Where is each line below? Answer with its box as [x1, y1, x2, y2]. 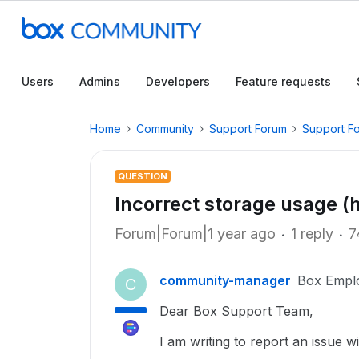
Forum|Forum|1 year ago [115, 225, 276, 242]
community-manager [159, 272, 291, 288]
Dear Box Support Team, [159, 303, 313, 319]
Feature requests [236, 75, 331, 88]
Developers [146, 75, 210, 88]
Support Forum [209, 122, 287, 135]
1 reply [291, 225, 333, 242]
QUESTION [118, 171, 167, 182]
